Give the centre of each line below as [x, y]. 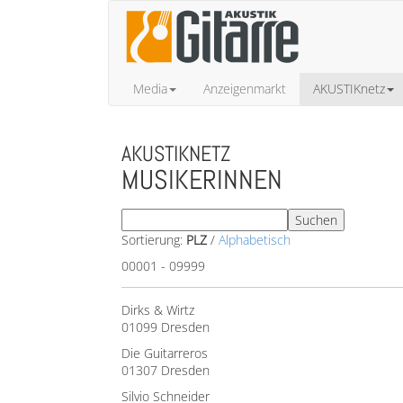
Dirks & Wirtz [158, 310]
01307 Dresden [166, 370]
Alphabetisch [255, 240]
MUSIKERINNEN [202, 180]
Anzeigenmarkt [245, 89]
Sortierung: [154, 240]
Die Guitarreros [165, 353]
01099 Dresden [166, 327]
